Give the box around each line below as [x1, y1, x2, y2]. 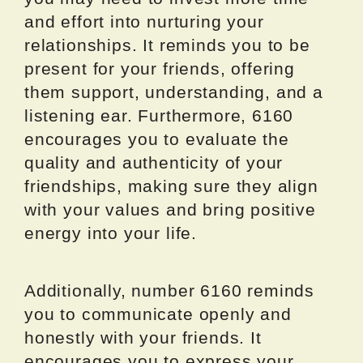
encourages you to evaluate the [24, 130, 289, 149]
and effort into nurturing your [24, 12, 264, 32]
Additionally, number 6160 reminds [24, 281, 315, 301]
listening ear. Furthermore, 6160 [24, 106, 294, 126]
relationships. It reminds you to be [24, 36, 310, 55]
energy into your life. [24, 224, 198, 243]
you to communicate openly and [24, 305, 292, 324]
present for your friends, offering [24, 59, 295, 79]
